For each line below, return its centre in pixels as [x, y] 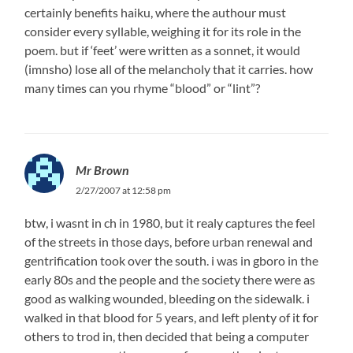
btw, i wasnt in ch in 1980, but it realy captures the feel [170, 222]
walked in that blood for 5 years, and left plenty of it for [172, 317]
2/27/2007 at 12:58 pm [124, 190]
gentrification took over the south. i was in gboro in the [172, 260]
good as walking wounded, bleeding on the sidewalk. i [167, 298]
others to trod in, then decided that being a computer [167, 336]
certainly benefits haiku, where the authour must [156, 12]
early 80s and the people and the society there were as [170, 279]
